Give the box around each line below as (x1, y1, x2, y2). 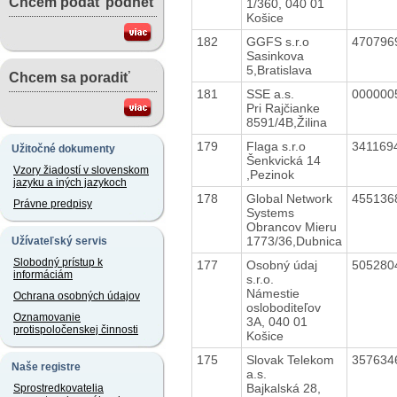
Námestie (245, 285, 300, 300)
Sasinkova (245, 48, 304, 63)
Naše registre (12, 361, 81, 373)
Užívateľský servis (12, 235, 107, 247)
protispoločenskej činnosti (13, 323, 138, 336)
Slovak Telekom (245, 352, 334, 367)
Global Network (245, 191, 332, 206)
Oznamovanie (13, 311, 81, 323)
